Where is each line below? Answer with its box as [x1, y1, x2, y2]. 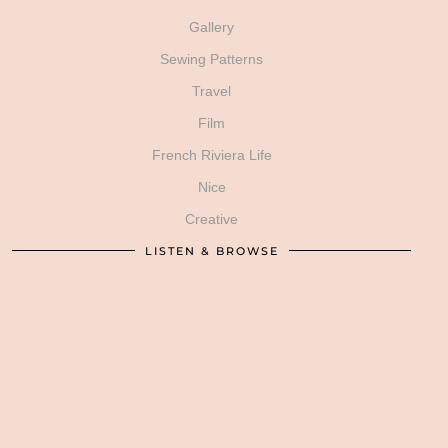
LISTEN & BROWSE [144, 243, 279, 258]
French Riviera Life [151, 146, 272, 163]
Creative [185, 210, 238, 227]
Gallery [189, 18, 234, 35]
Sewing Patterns [160, 50, 263, 67]
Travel [192, 82, 231, 99]
